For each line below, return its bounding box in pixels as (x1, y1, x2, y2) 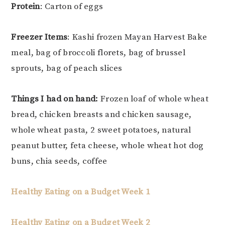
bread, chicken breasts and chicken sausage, (11, 109, 192, 121)
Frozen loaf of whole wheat (98, 93, 208, 105)
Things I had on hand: (11, 93, 98, 105)
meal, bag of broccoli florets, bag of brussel (11, 47, 185, 59)
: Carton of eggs (40, 1, 103, 13)
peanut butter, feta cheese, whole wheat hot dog (11, 140, 204, 152)
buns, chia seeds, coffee (11, 156, 107, 167)
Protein (11, 1, 40, 13)
